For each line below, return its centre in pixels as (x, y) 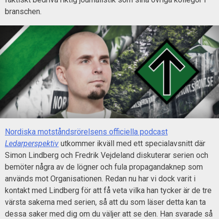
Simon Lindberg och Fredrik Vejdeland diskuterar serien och (107, 155)
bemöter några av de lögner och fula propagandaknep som (104, 167)
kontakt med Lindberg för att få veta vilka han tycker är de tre (108, 191)
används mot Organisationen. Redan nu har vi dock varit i (100, 179)
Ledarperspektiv (32, 144)
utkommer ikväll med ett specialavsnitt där (132, 144)
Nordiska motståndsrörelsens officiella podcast (86, 132)
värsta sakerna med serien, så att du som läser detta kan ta (105, 202)
